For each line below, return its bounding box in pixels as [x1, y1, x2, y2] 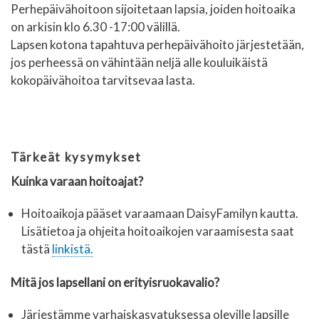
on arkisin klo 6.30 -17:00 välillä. [11, 19, 180, 34]
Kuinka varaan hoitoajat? [11, 173, 143, 189]
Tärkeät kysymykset [11, 150, 142, 165]
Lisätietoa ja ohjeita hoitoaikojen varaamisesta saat [21, 224, 294, 239]
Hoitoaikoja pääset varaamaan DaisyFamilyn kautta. [21, 206, 298, 221]
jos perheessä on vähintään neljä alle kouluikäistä [11, 54, 268, 70]
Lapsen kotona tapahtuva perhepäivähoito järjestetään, [11, 36, 304, 52]
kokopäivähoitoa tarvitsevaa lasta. [11, 72, 195, 88]
